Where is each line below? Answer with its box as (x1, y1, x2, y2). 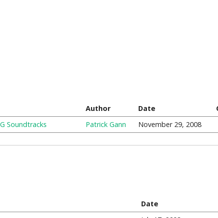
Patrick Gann (85, 120, 126, 129)
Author (85, 104, 110, 113)
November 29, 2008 (138, 120, 201, 129)
